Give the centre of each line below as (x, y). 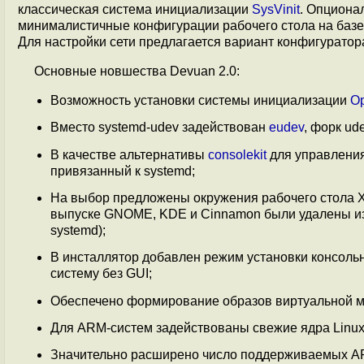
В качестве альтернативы (129, 154)
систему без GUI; (101, 274)
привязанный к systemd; (123, 171)
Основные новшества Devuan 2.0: (137, 71)
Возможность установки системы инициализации (200, 100)
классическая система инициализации (135, 9)
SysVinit (276, 9)
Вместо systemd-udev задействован (160, 128)
